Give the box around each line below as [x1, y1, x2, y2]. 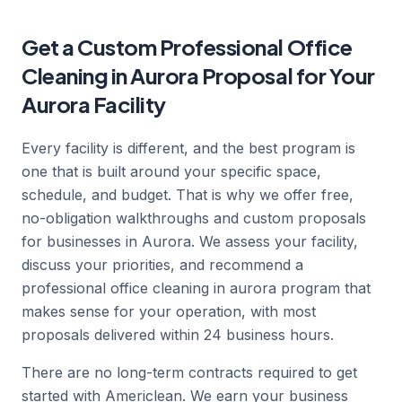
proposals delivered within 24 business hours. [22, 326, 334, 344]
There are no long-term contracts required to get [22, 363, 357, 381]
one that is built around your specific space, [22, 162, 321, 180]
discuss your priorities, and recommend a [22, 256, 303, 274]
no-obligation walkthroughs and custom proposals [22, 209, 366, 227]
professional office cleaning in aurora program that [22, 279, 371, 297]
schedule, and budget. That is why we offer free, [22, 186, 354, 204]
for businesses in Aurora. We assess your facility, [22, 232, 358, 250]
